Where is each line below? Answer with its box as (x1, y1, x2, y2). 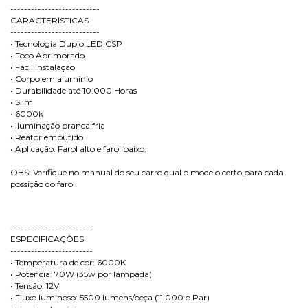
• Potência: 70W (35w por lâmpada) (10, 269, 152, 279)
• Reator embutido (10, 132, 83, 142)
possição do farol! (10, 179, 77, 189)
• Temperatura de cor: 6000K (10, 257, 126, 267)
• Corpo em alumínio (10, 74, 93, 84)
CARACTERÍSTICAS (10, 15, 89, 25)
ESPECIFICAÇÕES (10, 234, 84, 244)
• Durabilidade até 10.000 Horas (10, 85, 137, 96)
